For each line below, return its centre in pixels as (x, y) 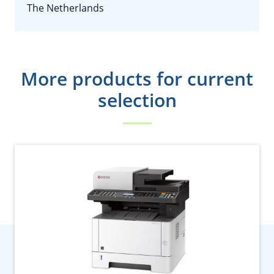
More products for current (137, 79)
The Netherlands (65, 8)
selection (137, 100)
